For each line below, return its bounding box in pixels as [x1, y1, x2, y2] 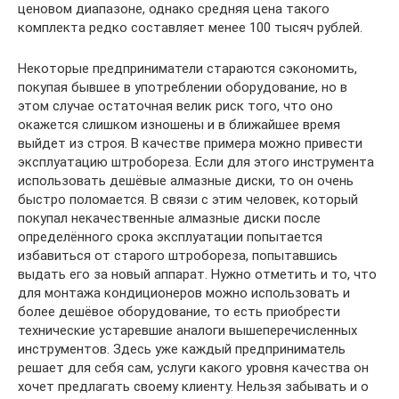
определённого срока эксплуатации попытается [18, 228, 322, 245]
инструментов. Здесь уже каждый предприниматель [18, 340, 346, 357]
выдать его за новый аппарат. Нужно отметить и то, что [18, 265, 377, 282]
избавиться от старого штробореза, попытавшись [18, 247, 338, 264]
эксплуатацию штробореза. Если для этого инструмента [18, 153, 374, 170]
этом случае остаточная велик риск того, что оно [18, 97, 333, 114]
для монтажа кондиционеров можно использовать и [18, 284, 350, 301]
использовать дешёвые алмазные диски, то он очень [18, 172, 354, 189]
